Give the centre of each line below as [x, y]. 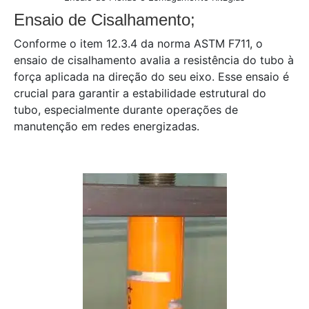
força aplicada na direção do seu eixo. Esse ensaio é [151, 77]
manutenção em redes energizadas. [107, 126]
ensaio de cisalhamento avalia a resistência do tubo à [154, 60]
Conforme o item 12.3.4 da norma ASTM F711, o [138, 43]
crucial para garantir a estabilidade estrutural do [140, 93]
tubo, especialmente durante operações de [126, 110]
